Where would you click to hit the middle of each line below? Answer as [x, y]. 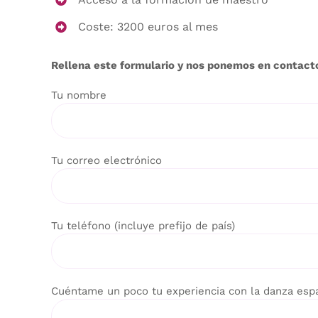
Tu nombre [78, 95]
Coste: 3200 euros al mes [148, 27]
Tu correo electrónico [106, 160]
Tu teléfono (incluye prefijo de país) [143, 225]
